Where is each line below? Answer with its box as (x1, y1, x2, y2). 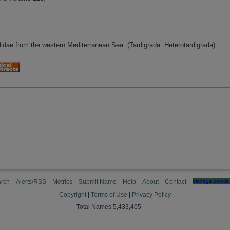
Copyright (59, 191, 86, 198)
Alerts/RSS (16, 178, 46, 185)
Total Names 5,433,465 (76, 203, 141, 210)
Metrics (52, 178, 72, 185)
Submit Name (79, 178, 117, 185)
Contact (165, 178, 186, 185)
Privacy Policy (132, 191, 171, 198)
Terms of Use (91, 191, 127, 198)
